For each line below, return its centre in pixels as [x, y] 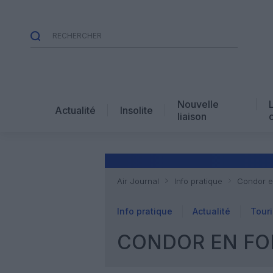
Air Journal [138, 181]
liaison [192, 116]
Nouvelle [198, 104]
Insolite [136, 110]
